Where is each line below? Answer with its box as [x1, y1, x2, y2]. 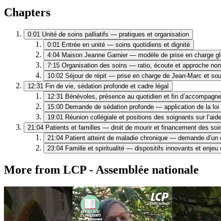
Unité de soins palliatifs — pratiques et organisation [42, 31, 189, 38]
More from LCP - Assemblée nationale [4, 163, 199, 177]
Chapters [4, 6, 50, 19]
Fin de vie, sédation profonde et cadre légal [45, 82, 169, 90]
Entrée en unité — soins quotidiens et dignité [62, 41, 190, 49]
